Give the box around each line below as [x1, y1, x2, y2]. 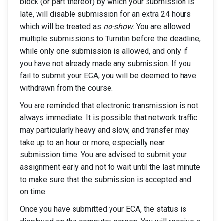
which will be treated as [20, 22, 103, 31]
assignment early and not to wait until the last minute [20, 162, 200, 172]
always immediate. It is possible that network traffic [20, 113, 197, 122]
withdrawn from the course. [20, 83, 113, 93]
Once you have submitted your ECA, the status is [20, 204, 186, 214]
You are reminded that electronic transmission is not [20, 101, 198, 110]
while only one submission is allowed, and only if [20, 46, 188, 56]
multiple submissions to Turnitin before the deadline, [20, 34, 201, 43]
